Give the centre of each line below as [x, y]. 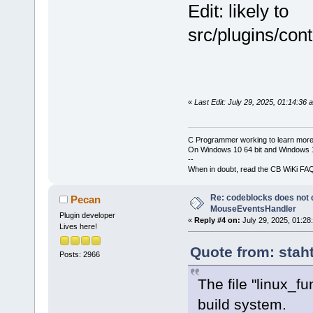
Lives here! [78, 227]
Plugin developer [87, 216]
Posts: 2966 [79, 255]
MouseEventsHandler [253, 209]
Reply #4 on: [217, 220]
